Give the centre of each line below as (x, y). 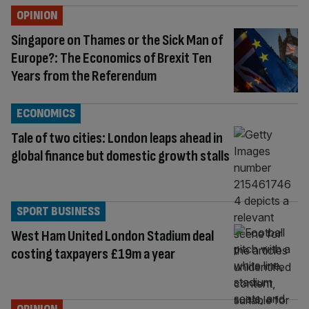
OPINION (37, 16)
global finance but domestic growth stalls (120, 156)
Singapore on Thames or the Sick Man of (117, 40)
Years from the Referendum (85, 76)
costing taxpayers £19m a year (93, 254)
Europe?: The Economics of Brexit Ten (111, 58)
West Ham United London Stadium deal (112, 236)
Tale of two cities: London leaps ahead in (117, 138)
